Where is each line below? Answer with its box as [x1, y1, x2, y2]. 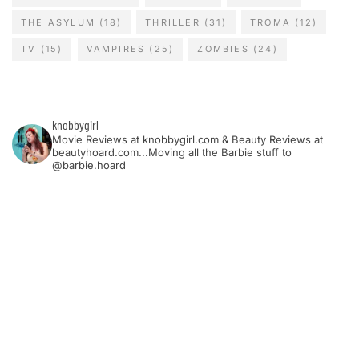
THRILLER [145, 16, 200, 28]
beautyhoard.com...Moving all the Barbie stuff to [52, 146, 292, 159]
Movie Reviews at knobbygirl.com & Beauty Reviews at [52, 133, 323, 147]
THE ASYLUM [21, 16, 95, 28]
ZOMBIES [197, 43, 249, 55]
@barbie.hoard [52, 159, 126, 172]
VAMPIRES [86, 43, 146, 55]
